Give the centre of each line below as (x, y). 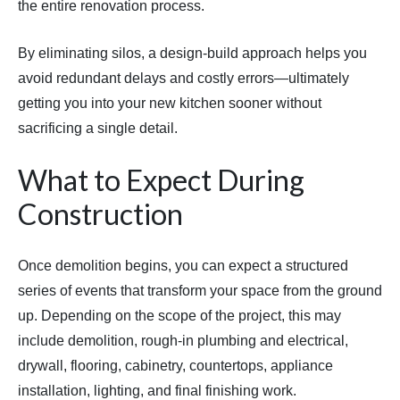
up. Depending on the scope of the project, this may (179, 316)
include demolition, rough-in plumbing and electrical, (183, 341)
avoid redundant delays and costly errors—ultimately (183, 79)
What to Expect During (161, 180)
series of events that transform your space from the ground (200, 291)
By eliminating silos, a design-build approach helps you (192, 54)
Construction (100, 214)
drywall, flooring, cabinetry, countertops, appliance (175, 366)
